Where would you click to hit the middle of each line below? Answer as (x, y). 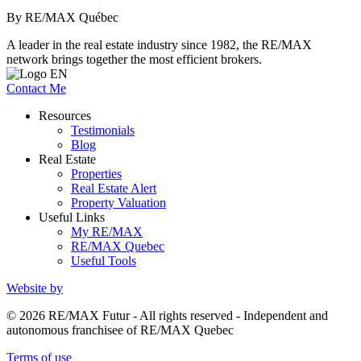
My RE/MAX (107, 231)
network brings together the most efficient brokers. (134, 59)
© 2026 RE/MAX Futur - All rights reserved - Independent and (167, 315)
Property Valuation (118, 202)
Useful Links (72, 217)
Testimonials (103, 130)
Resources (65, 115)
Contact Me (36, 88)
